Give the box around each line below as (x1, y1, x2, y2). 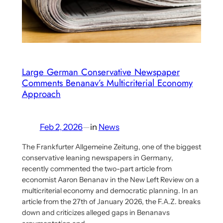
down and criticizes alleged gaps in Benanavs (21, 208, 170, 218)
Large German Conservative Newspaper (21, 65, 180, 79)
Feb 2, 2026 (39, 121, 83, 132)
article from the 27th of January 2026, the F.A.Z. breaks (21, 197, 201, 207)
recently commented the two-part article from (21, 164, 172, 174)
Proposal (61, 58, 96, 69)
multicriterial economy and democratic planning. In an (21, 186, 198, 196)
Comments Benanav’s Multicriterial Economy (21, 76, 193, 90)
